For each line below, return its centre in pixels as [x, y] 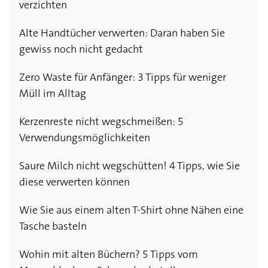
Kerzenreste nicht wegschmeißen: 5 [101, 122]
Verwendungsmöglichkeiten [85, 138]
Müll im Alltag [53, 94]
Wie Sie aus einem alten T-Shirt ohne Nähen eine [131, 210]
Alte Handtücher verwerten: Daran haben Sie [122, 33]
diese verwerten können [74, 182]
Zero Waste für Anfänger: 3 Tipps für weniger [123, 77]
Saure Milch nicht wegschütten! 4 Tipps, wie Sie [130, 166]
